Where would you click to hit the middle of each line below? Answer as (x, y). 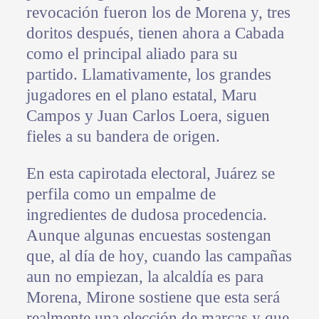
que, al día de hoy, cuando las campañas (159, 256)
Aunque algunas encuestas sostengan (148, 236)
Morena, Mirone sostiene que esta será (153, 298)
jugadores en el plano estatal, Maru (141, 95)
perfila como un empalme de (121, 194)
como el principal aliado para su (132, 54)
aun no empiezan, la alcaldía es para (145, 277)
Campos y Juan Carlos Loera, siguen (148, 116)
